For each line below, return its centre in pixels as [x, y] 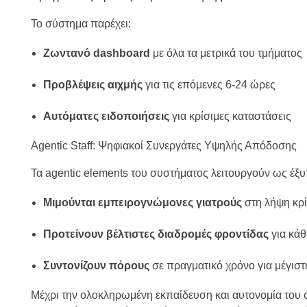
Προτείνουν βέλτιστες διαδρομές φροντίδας [156, 234]
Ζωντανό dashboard [96, 53]
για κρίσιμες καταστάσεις [230, 116]
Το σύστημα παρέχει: [81, 24]
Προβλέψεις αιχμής [93, 85]
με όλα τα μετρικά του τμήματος [226, 53]
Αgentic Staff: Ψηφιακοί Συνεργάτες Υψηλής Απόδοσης [164, 146]
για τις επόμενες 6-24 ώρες [209, 85]
